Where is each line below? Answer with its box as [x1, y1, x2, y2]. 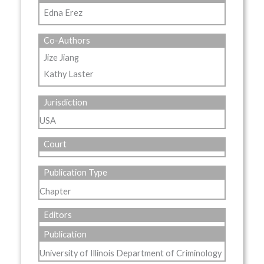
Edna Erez [44, 7, 83, 18]
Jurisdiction [44, 97, 88, 107]
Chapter [39, 186, 71, 196]
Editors [44, 210, 72, 220]
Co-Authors [44, 35, 91, 46]
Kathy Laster [44, 68, 94, 79]
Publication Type [44, 167, 108, 178]
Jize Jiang [44, 52, 80, 62]
